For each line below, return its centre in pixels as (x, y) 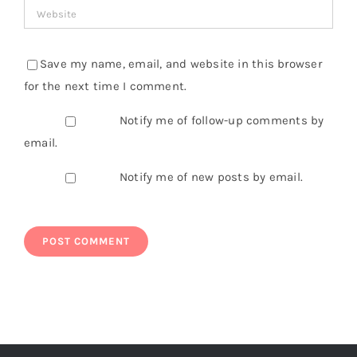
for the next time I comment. (106, 86)
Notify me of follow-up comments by (222, 121)
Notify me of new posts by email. (211, 177)
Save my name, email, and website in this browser (181, 64)
